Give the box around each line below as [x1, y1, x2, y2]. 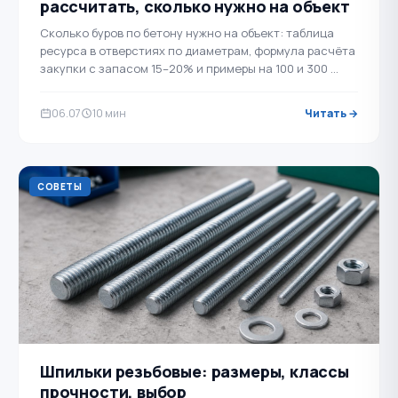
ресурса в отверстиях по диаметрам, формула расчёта [40, 43, 355, 59]
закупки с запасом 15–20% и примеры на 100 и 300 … [40, 60, 338, 76]
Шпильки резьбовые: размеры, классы [40, 361, 349, 382]
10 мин [92, 106, 126, 121]
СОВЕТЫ [37, 180, 83, 193]
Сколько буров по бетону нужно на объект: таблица [40, 25, 334, 41]
